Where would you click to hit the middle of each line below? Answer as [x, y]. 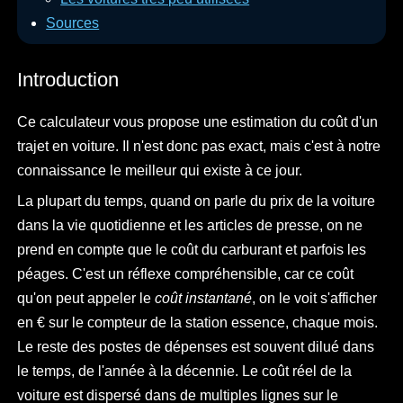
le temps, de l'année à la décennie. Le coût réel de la [185, 371]
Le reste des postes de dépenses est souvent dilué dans [196, 346]
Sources [73, 23]
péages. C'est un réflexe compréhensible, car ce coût [186, 273]
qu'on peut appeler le [86, 298]
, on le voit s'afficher [315, 298]
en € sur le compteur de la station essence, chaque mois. [198, 322]
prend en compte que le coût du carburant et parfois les [192, 249]
